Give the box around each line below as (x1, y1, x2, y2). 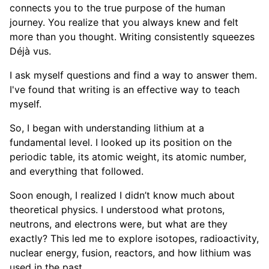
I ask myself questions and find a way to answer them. (10, 69, 257, 82)
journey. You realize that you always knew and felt (10, 16, 238, 29)
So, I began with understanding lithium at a (10, 122, 204, 134)
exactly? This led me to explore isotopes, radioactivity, (10, 232, 259, 245)
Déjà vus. (10, 45, 51, 58)
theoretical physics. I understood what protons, (10, 204, 225, 216)
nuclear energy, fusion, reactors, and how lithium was (10, 247, 251, 259)
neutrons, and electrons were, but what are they (10, 218, 228, 231)
